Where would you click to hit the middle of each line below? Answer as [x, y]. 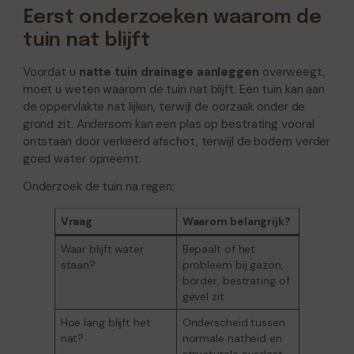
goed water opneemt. [82, 159]
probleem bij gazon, [233, 264]
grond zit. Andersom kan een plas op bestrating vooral [168, 124]
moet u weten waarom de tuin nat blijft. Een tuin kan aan [174, 90]
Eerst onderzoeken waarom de [172, 18]
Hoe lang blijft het [105, 322]
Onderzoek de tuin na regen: [99, 187]
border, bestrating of [236, 280]
